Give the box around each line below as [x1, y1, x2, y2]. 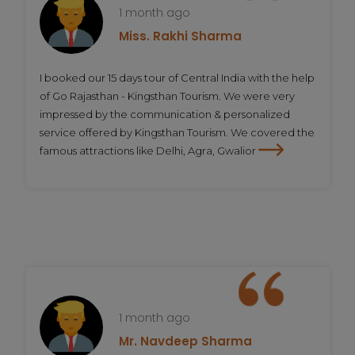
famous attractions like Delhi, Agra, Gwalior [40, 143, 256, 157]
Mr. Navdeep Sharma [119, 333, 252, 350]
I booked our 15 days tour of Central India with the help [40, 71, 315, 84]
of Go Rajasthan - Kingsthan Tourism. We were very [40, 89, 295, 102]
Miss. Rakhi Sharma [119, 27, 242, 44]
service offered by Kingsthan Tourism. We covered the [40, 125, 315, 139]
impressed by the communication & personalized [40, 107, 290, 120]
